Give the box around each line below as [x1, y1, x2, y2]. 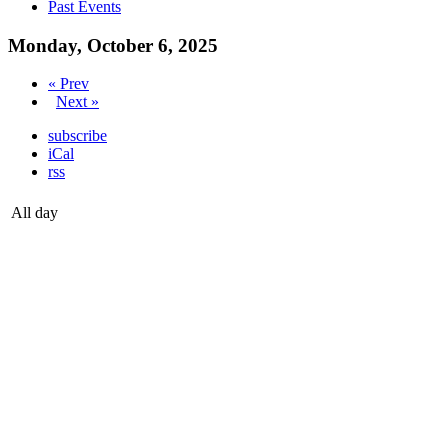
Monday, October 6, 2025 [8, 34, 218, 56]
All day [11, 204, 58, 222]
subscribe [48, 127, 107, 145]
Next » [56, 93, 99, 111]
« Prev [48, 75, 89, 93]
